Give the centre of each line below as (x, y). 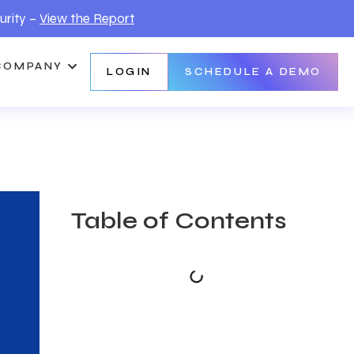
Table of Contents (179, 220)
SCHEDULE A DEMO (253, 72)
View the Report (87, 19)
